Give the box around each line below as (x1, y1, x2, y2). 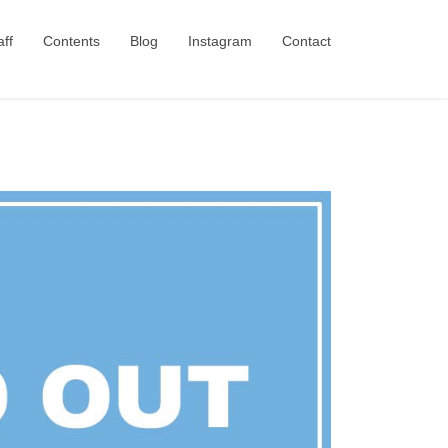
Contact (282, 33, 331, 49)
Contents (43, 33, 100, 49)
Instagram (188, 33, 252, 49)
